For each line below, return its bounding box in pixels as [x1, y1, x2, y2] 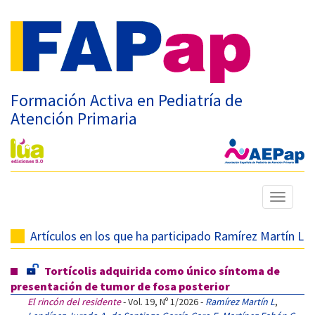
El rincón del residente [27, 295, 121, 308]
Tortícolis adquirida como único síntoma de [44, 264, 280, 278]
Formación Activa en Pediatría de [11, 89, 243, 111]
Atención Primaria [11, 108, 137, 129]
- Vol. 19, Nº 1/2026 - [121, 295, 205, 308]
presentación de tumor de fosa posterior [11, 279, 230, 293]
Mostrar [277, 192, 310, 205]
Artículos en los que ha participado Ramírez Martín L [30, 228, 304, 244]
